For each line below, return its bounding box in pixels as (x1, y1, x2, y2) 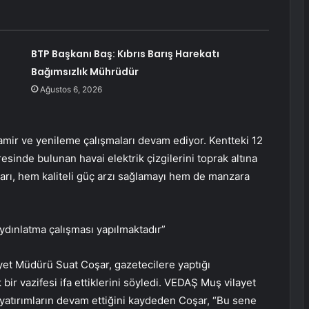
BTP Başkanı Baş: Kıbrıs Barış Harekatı (30, 47, 219, 61)
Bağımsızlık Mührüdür (30, 65, 139, 79)
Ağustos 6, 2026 (39, 84, 102, 95)
